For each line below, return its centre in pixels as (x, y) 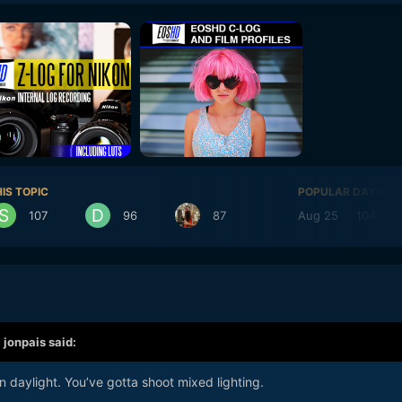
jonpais (24, 342)
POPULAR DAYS (340, 192)
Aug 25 (318, 215)
